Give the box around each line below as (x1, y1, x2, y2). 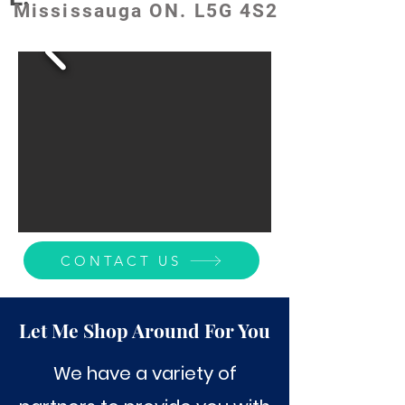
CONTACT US (61, 251, 182, 269)
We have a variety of (52, 361, 237, 386)
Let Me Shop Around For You (19, 317, 270, 343)
